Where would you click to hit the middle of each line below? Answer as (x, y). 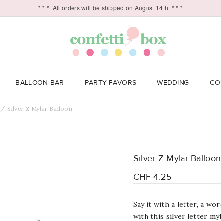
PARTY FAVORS (110, 83)
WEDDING (173, 83)
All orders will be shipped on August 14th (109, 8)
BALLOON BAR (40, 83)
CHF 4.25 (152, 177)
